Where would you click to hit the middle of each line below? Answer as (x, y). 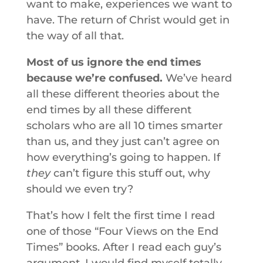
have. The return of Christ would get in (128, 20)
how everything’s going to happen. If (123, 157)
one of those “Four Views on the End (122, 231)
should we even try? (80, 189)
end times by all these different (109, 110)
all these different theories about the (123, 94)
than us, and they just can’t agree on (123, 141)
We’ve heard (198, 78)
